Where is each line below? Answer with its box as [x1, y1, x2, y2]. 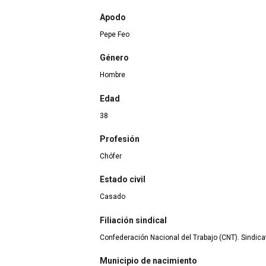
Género [100, 53, 129, 63]
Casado [100, 192, 125, 201]
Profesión [100, 134, 140, 144]
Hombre [100, 71, 125, 80]
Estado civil [100, 175, 145, 185]
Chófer [100, 151, 122, 160]
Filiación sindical [100, 215, 167, 225]
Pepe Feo [100, 30, 129, 39]
